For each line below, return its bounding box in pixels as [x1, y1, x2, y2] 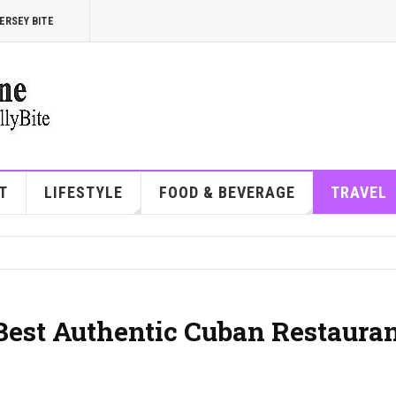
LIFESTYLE [43, 183, 123, 202]
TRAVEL [330, 183, 387, 202]
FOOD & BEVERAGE [158, 183, 295, 202]
